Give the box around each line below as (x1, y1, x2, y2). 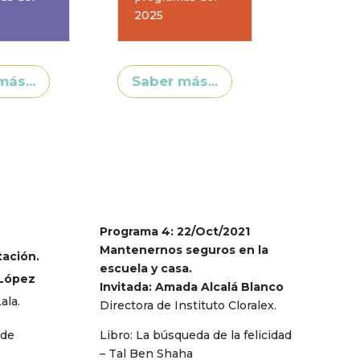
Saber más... (131, 73, 218, 90)
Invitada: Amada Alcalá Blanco (100, 279, 284, 294)
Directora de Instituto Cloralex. (100, 297, 277, 313)
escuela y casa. (100, 260, 193, 276)
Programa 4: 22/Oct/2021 (100, 223, 251, 239)
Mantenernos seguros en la (100, 242, 269, 257)
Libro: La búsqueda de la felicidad (100, 327, 292, 342)
